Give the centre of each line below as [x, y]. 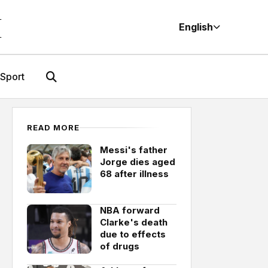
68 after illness [134, 174]
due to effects [133, 234]
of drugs [120, 246]
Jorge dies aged [138, 162]
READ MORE [54, 127]
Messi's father [134, 150]
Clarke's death [134, 222]
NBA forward [130, 210]
